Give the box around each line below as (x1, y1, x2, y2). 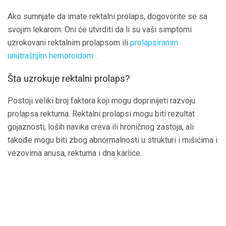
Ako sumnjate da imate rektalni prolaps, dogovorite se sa (8, 11, 207, 21)
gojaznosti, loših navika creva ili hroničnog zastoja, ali (8, 122, 194, 132)
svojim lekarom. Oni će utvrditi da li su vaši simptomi (8, 24, 192, 34)
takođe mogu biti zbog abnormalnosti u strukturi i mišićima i (8, 135, 217, 145)
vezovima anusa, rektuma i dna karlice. (8, 148, 142, 158)
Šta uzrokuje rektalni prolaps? (8, 73, 130, 84)
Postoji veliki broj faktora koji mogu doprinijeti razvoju (8, 96, 195, 106)
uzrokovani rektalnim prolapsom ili (8, 37, 130, 47)
